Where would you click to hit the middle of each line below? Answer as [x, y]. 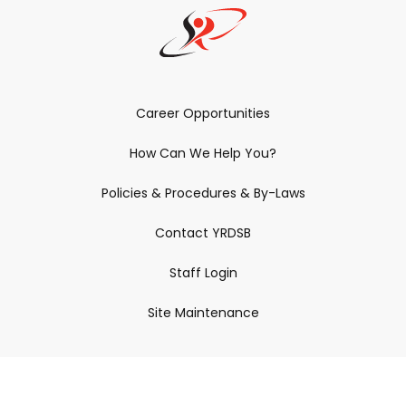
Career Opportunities [203, 113]
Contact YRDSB [203, 232]
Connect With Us [203, 368]
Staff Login [203, 272]
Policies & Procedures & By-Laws [203, 193]
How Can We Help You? [203, 153]
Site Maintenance [203, 312]
